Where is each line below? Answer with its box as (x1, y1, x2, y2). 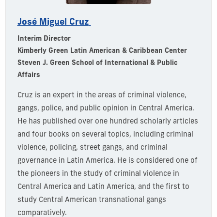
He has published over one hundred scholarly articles (17, 118, 198, 125)
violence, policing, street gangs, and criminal (17, 144, 168, 152)
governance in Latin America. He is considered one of (17, 157, 198, 165)
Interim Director (17, 35, 71, 43)
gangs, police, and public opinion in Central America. (17, 105, 194, 112)
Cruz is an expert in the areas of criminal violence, (17, 92, 186, 99)
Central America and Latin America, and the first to (17, 183, 189, 191)
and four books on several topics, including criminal (17, 131, 193, 139)
